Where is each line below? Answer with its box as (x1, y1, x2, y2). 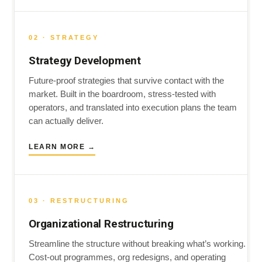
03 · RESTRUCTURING (29, 197, 129, 204)
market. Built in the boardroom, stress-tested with (29, 89, 216, 99)
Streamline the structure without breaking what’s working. (29, 239, 246, 249)
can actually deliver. (29, 116, 104, 126)
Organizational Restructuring (29, 217, 174, 230)
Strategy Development (29, 54, 141, 67)
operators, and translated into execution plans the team (29, 103, 237, 112)
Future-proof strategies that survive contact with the (29, 76, 224, 85)
